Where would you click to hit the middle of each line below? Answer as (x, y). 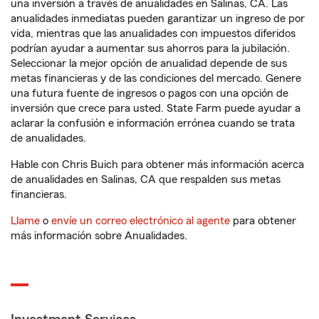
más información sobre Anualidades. (99, 236)
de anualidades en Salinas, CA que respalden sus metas (146, 180)
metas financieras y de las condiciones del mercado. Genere (156, 79)
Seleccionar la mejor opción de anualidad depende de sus (149, 64)
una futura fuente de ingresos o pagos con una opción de (150, 94)
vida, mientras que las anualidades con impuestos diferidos (153, 34)
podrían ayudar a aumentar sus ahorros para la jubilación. (150, 49)
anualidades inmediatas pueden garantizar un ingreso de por (158, 19)
